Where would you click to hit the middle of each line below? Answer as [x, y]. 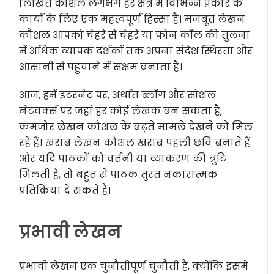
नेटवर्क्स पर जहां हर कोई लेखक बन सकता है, [121, 111]
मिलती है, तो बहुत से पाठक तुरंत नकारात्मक [119, 175]
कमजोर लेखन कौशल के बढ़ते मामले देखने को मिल [136, 127]
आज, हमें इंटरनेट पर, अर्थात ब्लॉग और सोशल [118, 95]
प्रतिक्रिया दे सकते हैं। [65, 191]
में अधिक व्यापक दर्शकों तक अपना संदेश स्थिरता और [136, 51]
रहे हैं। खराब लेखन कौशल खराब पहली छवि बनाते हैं [135, 143]
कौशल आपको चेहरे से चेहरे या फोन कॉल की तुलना [135, 35]
